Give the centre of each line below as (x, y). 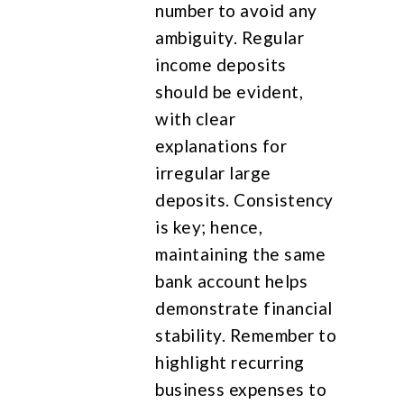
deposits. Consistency (244, 199)
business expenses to (241, 389)
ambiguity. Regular (230, 37)
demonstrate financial (244, 308)
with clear (196, 118)
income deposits (221, 64)
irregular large (213, 172)
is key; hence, (209, 226)
